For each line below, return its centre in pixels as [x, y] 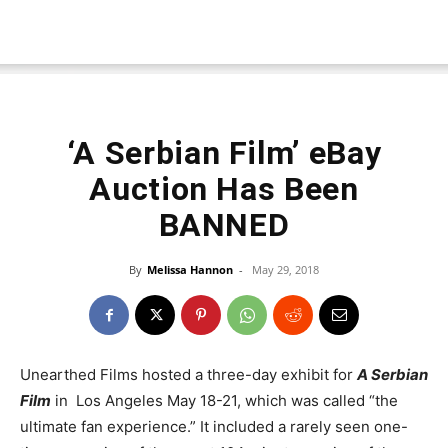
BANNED [224, 225]
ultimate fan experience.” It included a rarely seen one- [214, 426]
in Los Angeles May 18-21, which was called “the [224, 400]
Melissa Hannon [190, 269]
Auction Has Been [224, 189]
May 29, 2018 [285, 269]
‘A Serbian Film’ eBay [224, 153]
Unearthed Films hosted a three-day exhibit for [188, 374]
